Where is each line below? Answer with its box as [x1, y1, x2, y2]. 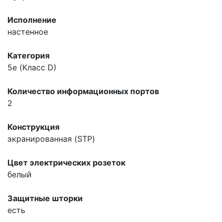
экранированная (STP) [7, 133, 95, 144]
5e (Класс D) [7, 62, 56, 72]
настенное [7, 26, 48, 37]
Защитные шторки [7, 193, 83, 203]
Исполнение [7, 14, 56, 25]
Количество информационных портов [7, 86, 159, 96]
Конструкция [7, 121, 59, 132]
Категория [7, 50, 50, 60]
